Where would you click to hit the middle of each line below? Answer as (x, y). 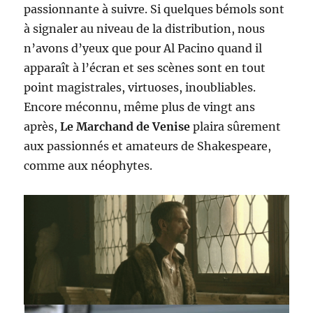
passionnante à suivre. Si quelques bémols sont (154, 9)
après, (42, 126)
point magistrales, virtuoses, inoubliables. (140, 87)
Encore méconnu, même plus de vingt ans (140, 107)
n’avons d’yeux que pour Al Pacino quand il (143, 48)
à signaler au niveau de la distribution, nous (145, 28)
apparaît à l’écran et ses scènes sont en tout (145, 67)
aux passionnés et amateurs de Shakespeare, (148, 146)
